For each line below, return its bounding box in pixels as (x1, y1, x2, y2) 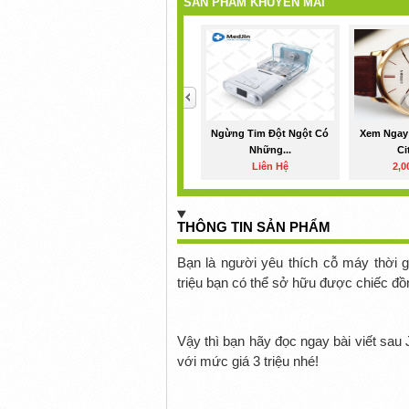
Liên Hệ (251, 160, 288, 172)
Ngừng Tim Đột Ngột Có (211, 127, 330, 139)
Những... (248, 143, 291, 155)
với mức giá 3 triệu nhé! (176, 352, 319, 369)
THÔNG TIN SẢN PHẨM (176, 218, 330, 235)
